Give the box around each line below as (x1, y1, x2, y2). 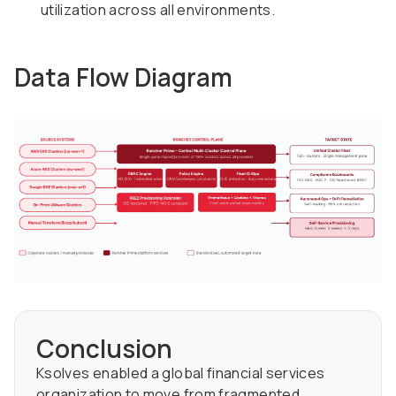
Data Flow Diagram (14, 60, 232, 95)
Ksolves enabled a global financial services (36, 363, 325, 384)
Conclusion (36, 331, 172, 366)
